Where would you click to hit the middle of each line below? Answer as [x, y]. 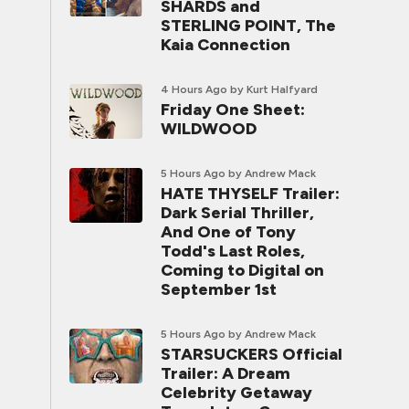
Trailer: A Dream [225, 373]
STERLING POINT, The [248, 26]
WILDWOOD [209, 129]
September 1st [219, 289]
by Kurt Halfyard [274, 89]
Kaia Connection [225, 45]
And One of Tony [228, 232]
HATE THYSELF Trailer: [250, 194]
